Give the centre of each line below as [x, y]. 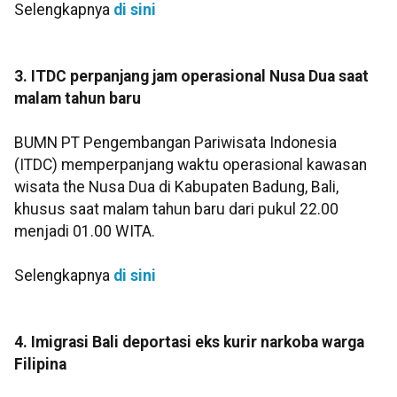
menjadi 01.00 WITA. [85, 232]
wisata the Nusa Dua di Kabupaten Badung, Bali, [176, 187]
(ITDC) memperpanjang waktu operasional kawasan [191, 165]
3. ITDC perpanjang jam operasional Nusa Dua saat [191, 77]
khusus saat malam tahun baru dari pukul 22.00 [176, 210]
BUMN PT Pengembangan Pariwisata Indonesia [175, 143]
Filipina [40, 365]
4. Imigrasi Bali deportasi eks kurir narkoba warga [189, 343]
